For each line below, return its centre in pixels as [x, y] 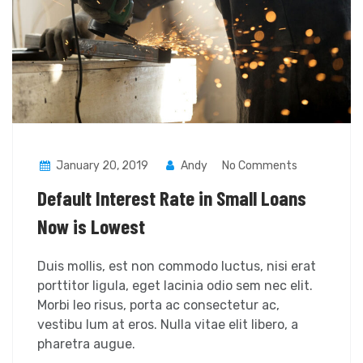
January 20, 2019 [102, 166]
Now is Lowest [91, 226]
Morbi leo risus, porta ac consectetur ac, [158, 305]
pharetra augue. [86, 344]
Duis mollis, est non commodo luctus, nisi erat [177, 267]
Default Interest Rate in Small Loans [172, 198]
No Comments [260, 166]
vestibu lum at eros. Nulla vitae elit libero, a [168, 325]
